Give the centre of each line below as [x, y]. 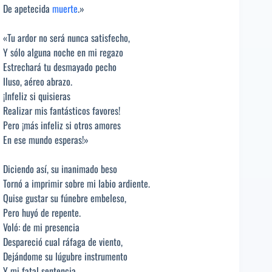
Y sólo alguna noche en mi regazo [63, 52]
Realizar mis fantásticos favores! [62, 110]
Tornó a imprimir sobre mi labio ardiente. [76, 183]
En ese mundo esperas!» [46, 139]
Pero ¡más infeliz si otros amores [62, 125]
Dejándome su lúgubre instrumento [65, 256]
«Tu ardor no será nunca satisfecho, [66, 37]
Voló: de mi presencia [41, 227]
